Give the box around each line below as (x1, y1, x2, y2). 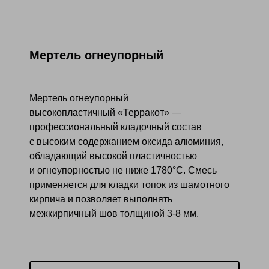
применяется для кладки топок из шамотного (29, 180, 229, 190)
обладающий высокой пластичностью (29, 151, 197, 162)
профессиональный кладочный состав (29, 122, 202, 133)
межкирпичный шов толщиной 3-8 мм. (29, 208, 199, 219)
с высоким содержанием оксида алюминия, (29, 136, 223, 147)
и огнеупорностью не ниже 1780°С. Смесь (29, 165, 217, 176)
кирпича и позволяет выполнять (29, 194, 172, 205)
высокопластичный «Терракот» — (29, 107, 181, 118)
